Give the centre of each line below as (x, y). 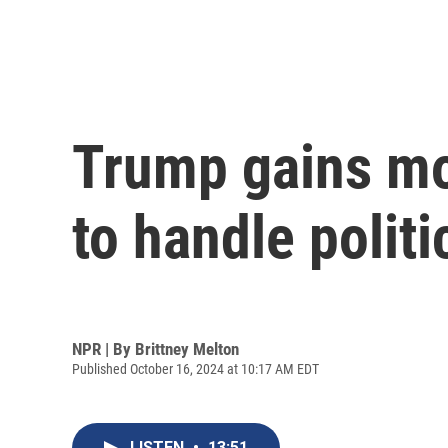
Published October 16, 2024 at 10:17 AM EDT (195, 368)
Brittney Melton (187, 348)
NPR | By (103, 348)
